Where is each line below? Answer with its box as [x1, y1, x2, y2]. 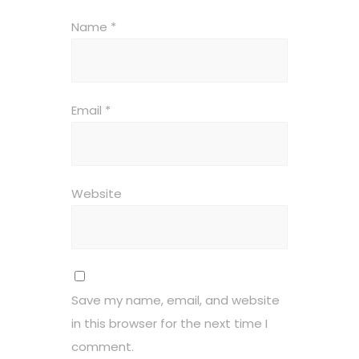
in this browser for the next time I [71, 314, 268, 332]
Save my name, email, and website [71, 291, 280, 309]
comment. [71, 337, 134, 355]
